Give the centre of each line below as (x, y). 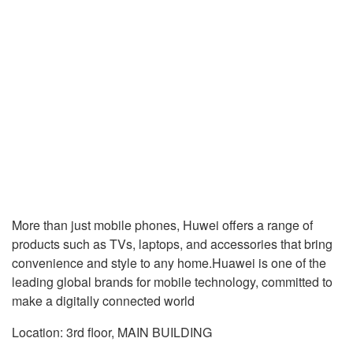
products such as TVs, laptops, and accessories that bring (172, 244)
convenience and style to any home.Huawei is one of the (169, 263)
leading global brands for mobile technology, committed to (172, 282)
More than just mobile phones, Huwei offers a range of (162, 225)
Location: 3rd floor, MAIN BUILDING (112, 332)
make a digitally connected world (103, 301)
